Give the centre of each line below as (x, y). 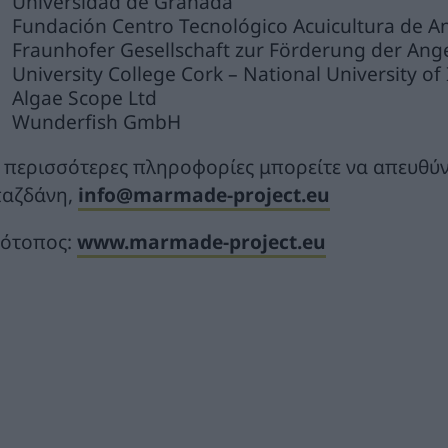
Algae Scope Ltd (84, 97)
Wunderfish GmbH (96, 121)
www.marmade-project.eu (201, 242)
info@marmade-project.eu (204, 195)
